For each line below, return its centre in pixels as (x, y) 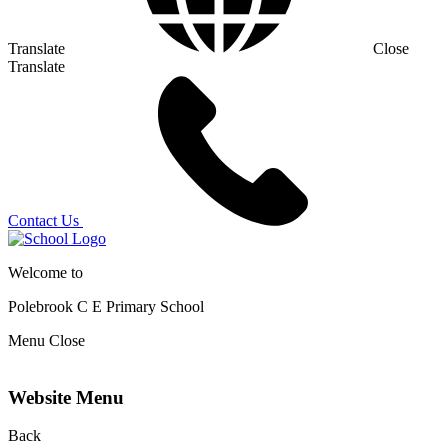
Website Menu (66, 397)
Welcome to (45, 272)
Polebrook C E (57, 306)
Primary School (155, 306)
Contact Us (43, 220)
